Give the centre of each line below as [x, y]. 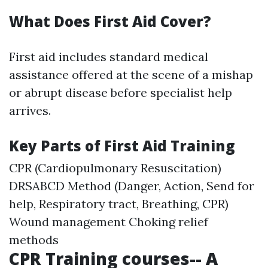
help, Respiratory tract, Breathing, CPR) [119, 204]
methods [34, 240]
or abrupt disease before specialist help [121, 92]
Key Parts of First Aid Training [122, 146]
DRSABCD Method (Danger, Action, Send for [132, 186]
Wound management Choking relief [109, 222]
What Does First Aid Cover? [110, 21]
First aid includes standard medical [109, 57]
